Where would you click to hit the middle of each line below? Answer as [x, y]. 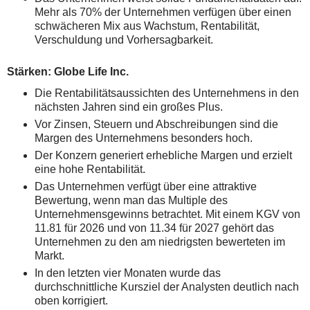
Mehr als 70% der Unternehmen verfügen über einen [163, 12]
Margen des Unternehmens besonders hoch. [144, 138]
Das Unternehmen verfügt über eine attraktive [146, 186]
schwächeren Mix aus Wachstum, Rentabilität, [147, 26]
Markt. [49, 256]
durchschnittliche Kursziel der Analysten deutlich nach [167, 287]
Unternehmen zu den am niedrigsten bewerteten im [160, 242]
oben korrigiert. [71, 301]
